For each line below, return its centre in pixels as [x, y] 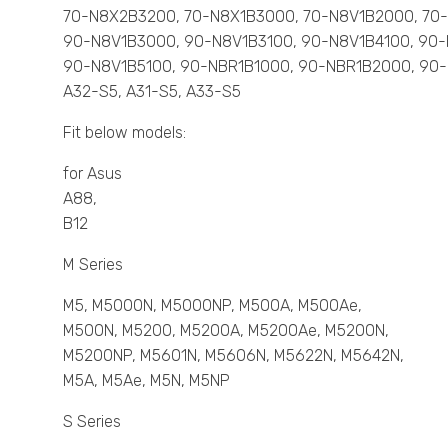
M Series [93, 264]
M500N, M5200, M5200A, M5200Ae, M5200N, [226, 330]
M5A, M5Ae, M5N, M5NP [146, 380]
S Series [92, 421]
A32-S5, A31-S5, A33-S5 [152, 91]
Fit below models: [124, 132]
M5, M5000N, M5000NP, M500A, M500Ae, [212, 305]
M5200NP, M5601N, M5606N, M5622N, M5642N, [233, 355]
